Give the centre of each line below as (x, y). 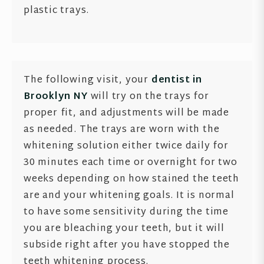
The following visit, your (88, 80)
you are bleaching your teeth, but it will (124, 229)
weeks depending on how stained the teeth (131, 179)
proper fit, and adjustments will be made (126, 113)
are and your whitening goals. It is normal (129, 196)
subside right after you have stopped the (127, 245)
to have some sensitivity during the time (126, 212)
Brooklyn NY (56, 97)
